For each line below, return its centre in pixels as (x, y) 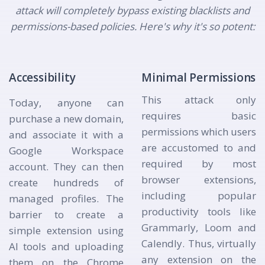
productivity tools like (199, 212)
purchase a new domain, (66, 119)
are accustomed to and (199, 148)
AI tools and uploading (66, 247)
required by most (199, 164)
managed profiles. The (66, 199)
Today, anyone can (66, 103)
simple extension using (66, 231)
